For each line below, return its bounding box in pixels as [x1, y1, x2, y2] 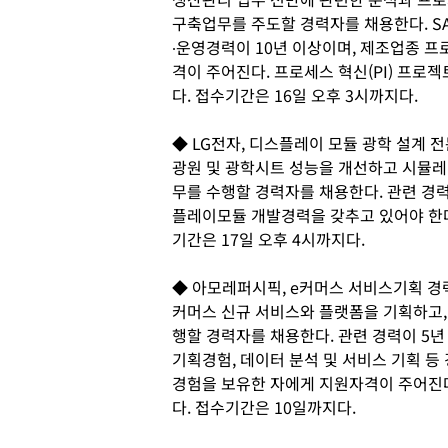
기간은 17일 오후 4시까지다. [172, 226, 365, 251]
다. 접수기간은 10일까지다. [172, 394, 356, 419]
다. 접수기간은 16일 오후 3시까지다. [172, 82, 418, 107]
